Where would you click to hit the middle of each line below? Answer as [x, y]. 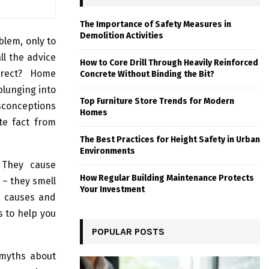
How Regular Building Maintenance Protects [167, 178]
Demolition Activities [122, 36]
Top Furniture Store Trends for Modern [157, 101]
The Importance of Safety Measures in [156, 25]
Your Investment [112, 190]
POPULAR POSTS [128, 232]
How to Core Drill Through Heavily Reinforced [169, 63]
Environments [107, 151]
